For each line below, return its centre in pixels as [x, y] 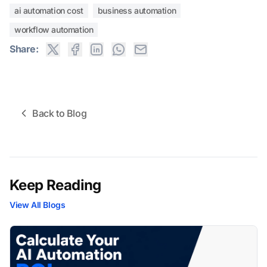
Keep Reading [55, 185]
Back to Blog [60, 113]
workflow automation [54, 30]
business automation [137, 11]
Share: [24, 49]
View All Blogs [38, 204]
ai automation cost [49, 11]
